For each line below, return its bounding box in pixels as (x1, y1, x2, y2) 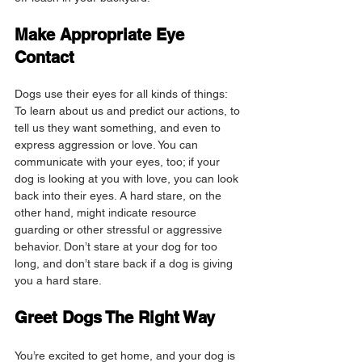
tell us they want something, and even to (15, 121, 224, 135)
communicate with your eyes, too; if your (15, 155, 223, 169)
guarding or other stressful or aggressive (15, 223, 225, 237)
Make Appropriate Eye (15, 25, 189, 45)
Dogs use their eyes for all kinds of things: (15, 87, 230, 101)
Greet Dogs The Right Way (15, 308, 215, 328)
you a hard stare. (15, 274, 102, 288)
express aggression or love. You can (15, 138, 201, 152)
